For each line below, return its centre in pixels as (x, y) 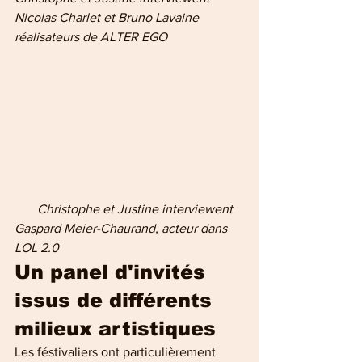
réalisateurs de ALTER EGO (91, 36)
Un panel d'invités (113, 272)
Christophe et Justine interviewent (26, 209)
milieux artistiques (115, 329)
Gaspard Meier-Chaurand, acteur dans (122, 229)
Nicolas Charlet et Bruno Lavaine (108, 17)
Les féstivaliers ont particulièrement (117, 352)
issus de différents (116, 301)
